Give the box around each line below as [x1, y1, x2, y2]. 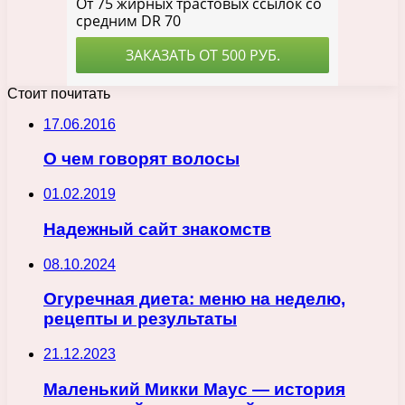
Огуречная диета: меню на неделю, [43, 289, 345, 309]
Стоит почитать [7, 85, 110, 101]
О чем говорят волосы [43, 149, 240, 169]
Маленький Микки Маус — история [43, 379, 345, 399]
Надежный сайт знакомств [43, 219, 271, 239]
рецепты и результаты [43, 309, 237, 329]
